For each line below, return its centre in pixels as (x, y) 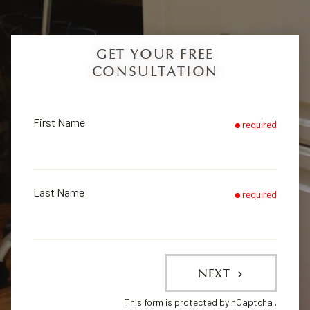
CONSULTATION (155, 72)
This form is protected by (178, 302)
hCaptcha (252, 302)
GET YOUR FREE (155, 55)
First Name (59, 122)
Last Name (59, 192)
